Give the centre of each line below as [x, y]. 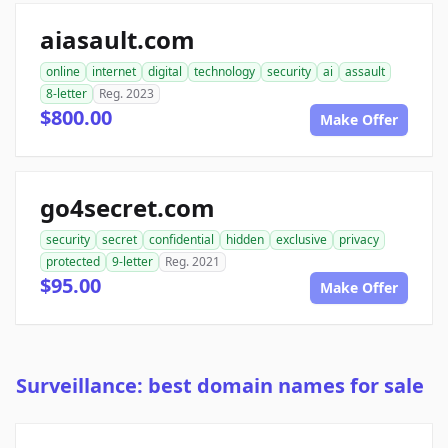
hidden [245, 240]
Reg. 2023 [126, 94]
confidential [181, 240]
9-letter [132, 262]
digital [165, 72]
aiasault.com [117, 40]
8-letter [66, 94]
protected [73, 262]
